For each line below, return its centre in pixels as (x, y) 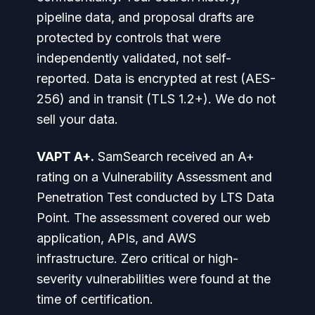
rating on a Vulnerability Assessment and (154, 176)
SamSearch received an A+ (174, 156)
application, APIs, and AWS (116, 238)
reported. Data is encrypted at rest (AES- (156, 78)
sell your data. (77, 119)
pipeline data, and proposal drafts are (145, 17)
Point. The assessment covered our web (154, 217)
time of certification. (95, 299)
